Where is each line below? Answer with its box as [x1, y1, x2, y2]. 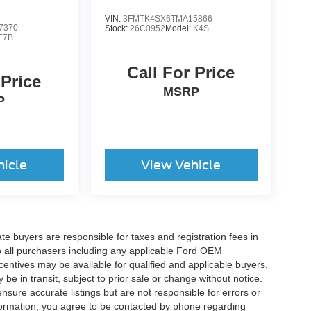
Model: [165, 23, 193, 33]
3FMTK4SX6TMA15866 [122, 13, 212, 24]
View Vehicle [141, 157, 221, 172]
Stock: [104, 23, 130, 33]
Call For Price [127, 62, 235, 82]
